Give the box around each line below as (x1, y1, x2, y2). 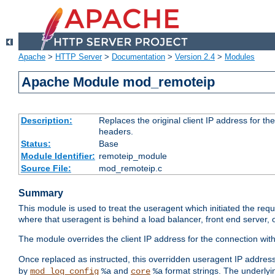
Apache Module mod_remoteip (21, 74, 215, 90)
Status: (20, 139, 51, 149)
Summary (18, 188, 63, 199)
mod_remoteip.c (98, 163, 162, 174)
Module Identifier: (20, 151, 95, 161)
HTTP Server (55, 52, 102, 62)
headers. (98, 126, 133, 137)
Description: (20, 115, 72, 126)
